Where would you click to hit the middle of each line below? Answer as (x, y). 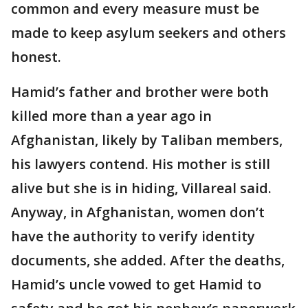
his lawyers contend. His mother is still (141, 164)
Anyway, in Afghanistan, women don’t (138, 212)
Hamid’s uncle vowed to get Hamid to (136, 284)
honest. (36, 57)
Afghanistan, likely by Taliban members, (147, 140)
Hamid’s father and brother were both (140, 92)
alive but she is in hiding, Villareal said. (141, 188)
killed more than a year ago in (111, 116)
